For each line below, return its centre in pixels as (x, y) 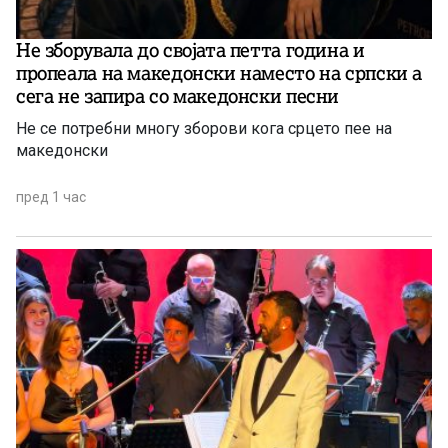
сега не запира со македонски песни (178, 96)
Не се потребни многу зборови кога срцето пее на (204, 129)
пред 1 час (51, 197)
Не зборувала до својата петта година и (190, 50)
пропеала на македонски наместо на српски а (219, 73)
